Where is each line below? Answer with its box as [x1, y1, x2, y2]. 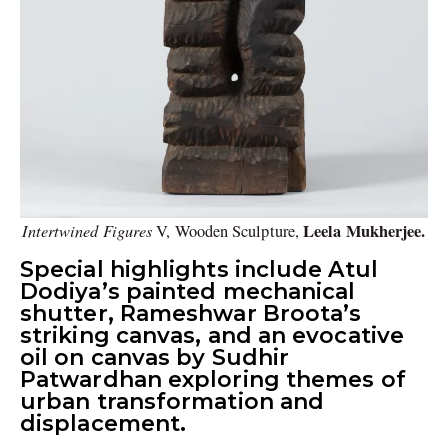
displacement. [20, 410, 187, 438]
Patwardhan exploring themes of [20, 366, 406, 394]
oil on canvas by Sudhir [20, 344, 290, 372]
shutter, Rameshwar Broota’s [20, 300, 362, 328]
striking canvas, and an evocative [20, 322, 404, 350]
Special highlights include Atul [20, 256, 378, 284]
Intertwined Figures [22, 219, 157, 242]
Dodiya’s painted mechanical [20, 278, 356, 306]
